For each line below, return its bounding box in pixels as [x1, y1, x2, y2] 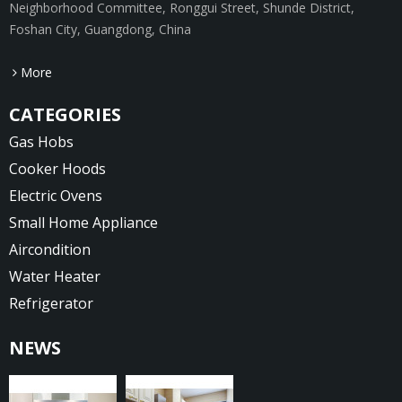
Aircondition [9, 239, 91, 259]
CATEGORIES [9, 101, 121, 127]
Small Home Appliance [9, 212, 158, 232]
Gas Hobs [9, 131, 74, 152]
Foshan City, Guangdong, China [9, 20, 191, 38]
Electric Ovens [9, 185, 102, 205]
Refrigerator [9, 293, 93, 313]
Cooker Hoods [9, 158, 106, 179]
